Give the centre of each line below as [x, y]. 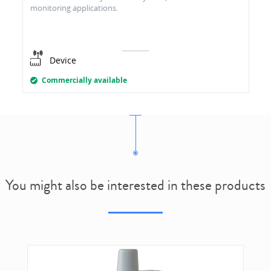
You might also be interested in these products [135, 185]
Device [63, 60]
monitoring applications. [74, 8]
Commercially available [84, 80]
